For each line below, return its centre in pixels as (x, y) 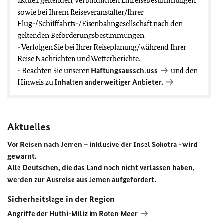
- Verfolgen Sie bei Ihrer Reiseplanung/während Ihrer (102, 47)
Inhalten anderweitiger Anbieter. (109, 82)
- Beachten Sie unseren (54, 70)
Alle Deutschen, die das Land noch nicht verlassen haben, (101, 168)
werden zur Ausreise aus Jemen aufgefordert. (82, 179)
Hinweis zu (36, 82)
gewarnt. (22, 156)
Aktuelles (29, 127)
